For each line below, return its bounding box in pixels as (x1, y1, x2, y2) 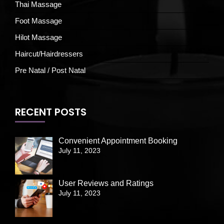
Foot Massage (15, 16, 62, 25)
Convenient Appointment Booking (58, 136, 177, 145)
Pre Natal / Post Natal (15, 65, 85, 74)
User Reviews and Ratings (58, 178, 153, 187)
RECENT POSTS (15, 104, 86, 119)
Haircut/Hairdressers (15, 49, 83, 58)
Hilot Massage (15, 32, 62, 41)
